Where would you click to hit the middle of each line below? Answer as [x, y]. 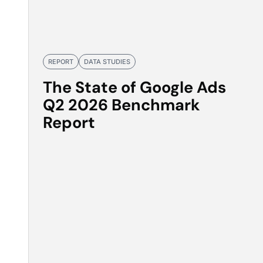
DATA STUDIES [107, 62]
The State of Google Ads [134, 87]
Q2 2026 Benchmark [122, 105]
